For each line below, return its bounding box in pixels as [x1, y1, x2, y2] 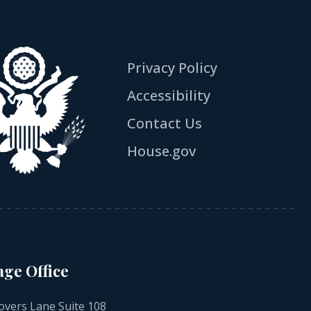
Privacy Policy [127, 58, 218, 78]
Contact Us [127, 114, 203, 133]
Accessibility [127, 86, 211, 106]
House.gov [127, 142, 196, 161]
